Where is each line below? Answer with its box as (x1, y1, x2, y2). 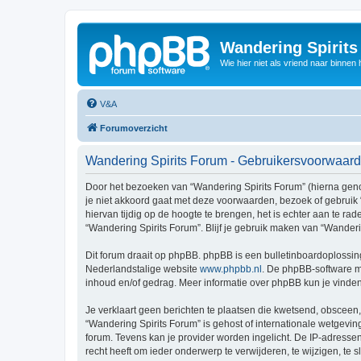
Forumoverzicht (100, 122, 168, 133)
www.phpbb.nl (200, 263, 262, 275)
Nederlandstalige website (85, 263, 200, 275)
